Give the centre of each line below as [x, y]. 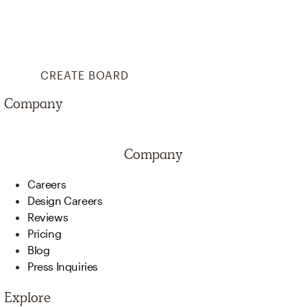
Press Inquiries [63, 267]
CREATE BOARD [85, 75]
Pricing [45, 234]
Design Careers [65, 201]
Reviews [48, 217]
